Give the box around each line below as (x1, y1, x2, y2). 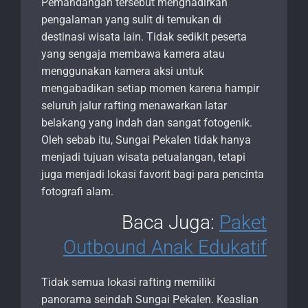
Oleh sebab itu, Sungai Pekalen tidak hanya (41, 133, 251, 147)
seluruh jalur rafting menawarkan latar (41, 99, 227, 113)
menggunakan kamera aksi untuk (41, 65, 203, 78)
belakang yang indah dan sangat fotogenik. (41, 116, 252, 130)
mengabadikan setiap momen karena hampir (41, 82, 259, 96)
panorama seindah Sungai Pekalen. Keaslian (41, 293, 258, 307)
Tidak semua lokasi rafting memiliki (41, 276, 215, 289)
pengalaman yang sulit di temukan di (41, 13, 221, 27)
